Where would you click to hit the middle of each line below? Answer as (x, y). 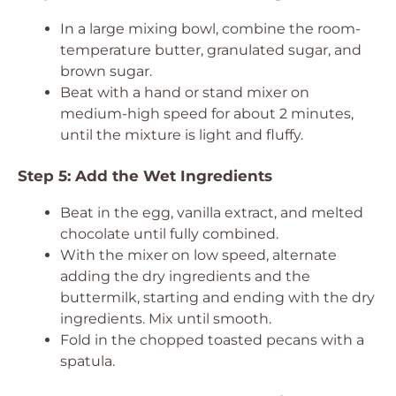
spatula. (88, 361)
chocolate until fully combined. (169, 234)
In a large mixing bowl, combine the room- (210, 29)
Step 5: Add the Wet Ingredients (145, 176)
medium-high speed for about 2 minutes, (207, 114)
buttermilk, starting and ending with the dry (217, 297)
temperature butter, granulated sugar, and (211, 50)
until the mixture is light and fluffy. (182, 135)
